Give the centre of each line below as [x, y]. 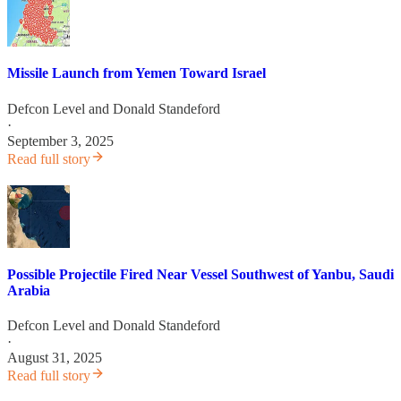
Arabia [29, 290]
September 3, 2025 [60, 141]
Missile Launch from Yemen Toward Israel [137, 73]
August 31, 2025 [55, 358]
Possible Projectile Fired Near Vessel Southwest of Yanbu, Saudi [200, 274]
